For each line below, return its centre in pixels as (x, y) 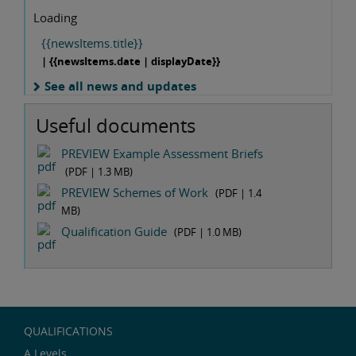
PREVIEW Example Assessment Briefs (162, 154)
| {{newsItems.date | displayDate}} (131, 61)
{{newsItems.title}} (92, 43)
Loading (55, 17)
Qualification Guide (114, 232)
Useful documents (116, 125)
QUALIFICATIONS (68, 331)
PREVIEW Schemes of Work (135, 193)
